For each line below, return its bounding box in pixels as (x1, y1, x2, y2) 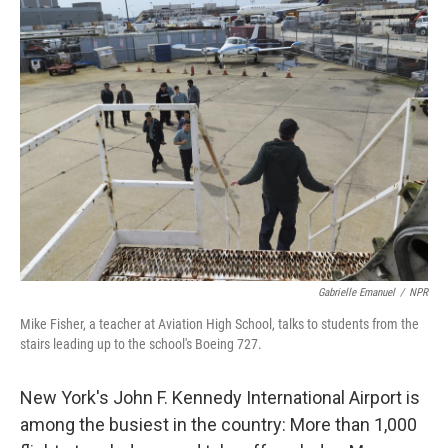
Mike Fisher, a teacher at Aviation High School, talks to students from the (20, 316, 419, 332)
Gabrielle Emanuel (318, 286, 395, 299)
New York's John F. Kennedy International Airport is (20, 387, 420, 408)
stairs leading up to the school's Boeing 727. (20, 336, 262, 352)
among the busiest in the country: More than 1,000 (20, 414, 417, 435)
